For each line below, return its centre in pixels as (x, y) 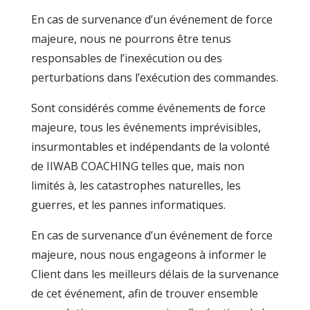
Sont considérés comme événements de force (148, 108)
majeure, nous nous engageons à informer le (148, 255)
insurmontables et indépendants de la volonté (150, 147)
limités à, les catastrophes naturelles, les (136, 185)
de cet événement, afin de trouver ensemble (144, 293)
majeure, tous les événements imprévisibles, (146, 127)
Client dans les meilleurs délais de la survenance (155, 274)
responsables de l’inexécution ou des (126, 58)
